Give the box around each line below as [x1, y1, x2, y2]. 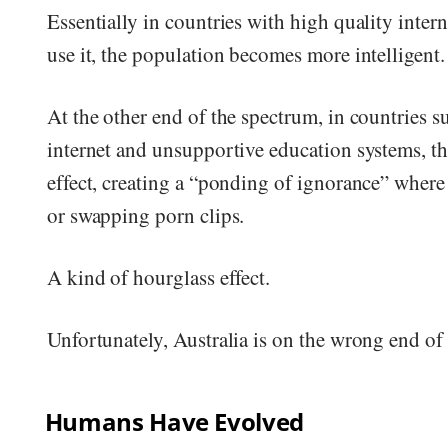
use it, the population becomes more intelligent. [46, 39, 445, 68]
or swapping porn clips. [46, 200, 245, 229]
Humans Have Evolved [44, 404, 304, 438]
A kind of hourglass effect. [46, 262, 271, 291]
